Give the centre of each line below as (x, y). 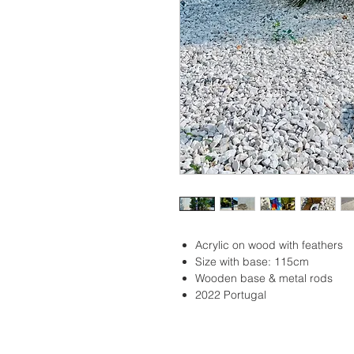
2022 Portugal (231, 295)
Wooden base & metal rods (264, 279)
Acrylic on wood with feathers (269, 245)
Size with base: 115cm (254, 262)
